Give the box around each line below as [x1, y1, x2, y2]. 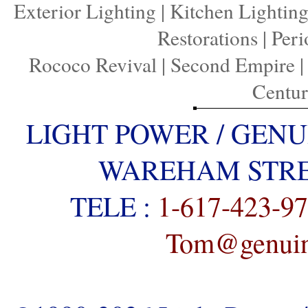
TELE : [70, 187, 157, 224]
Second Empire [170, 50, 295, 78]
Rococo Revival [28, 50, 157, 78]
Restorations [157, 23, 258, 51]
